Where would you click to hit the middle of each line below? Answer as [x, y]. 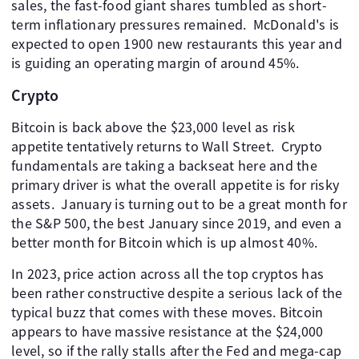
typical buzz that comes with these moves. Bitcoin [167, 312]
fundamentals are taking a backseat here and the [164, 165]
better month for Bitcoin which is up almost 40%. [164, 242]
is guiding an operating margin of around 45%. [155, 63]
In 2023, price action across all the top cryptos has [167, 274]
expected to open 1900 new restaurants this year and [177, 44]
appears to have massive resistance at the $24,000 [167, 331]
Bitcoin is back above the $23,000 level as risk [153, 127]
